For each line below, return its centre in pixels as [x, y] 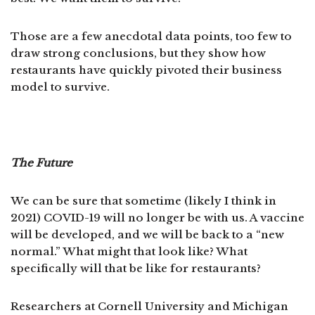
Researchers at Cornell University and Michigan [149, 306]
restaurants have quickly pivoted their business [146, 70]
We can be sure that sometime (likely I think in [143, 200]
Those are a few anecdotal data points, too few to [151, 36]
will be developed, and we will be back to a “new [147, 234]
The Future [41, 162]
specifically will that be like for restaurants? [136, 268]
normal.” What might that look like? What [129, 251]
